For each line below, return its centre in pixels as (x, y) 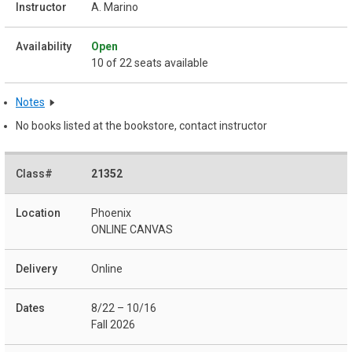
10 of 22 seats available (150, 62)
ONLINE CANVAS (132, 230)
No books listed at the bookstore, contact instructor (141, 125)
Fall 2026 (113, 325)
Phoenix (111, 213)
